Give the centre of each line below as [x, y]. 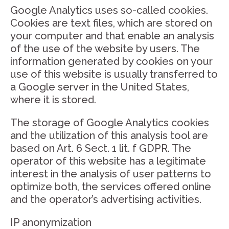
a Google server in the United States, [100, 87]
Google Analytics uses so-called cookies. [109, 10]
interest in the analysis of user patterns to [111, 174]
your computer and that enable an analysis [112, 36]
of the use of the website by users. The [105, 49]
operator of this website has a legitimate [108, 161]
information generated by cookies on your [111, 61]
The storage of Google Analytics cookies [110, 123]
